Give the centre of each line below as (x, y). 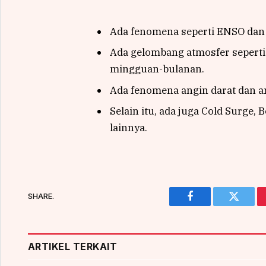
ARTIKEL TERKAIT (73, 246)
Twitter (248, 205)
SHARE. (41, 196)
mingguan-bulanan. (157, 69)
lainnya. (128, 128)
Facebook (210, 205)
